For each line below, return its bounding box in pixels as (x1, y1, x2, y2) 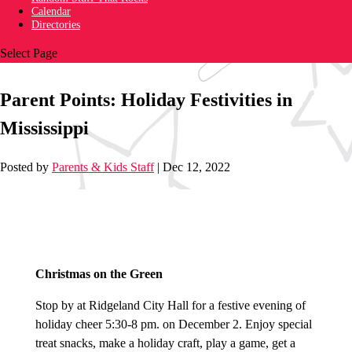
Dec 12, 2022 (163, 160, 230, 174)
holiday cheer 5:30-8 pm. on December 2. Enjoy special (35, 317, 312, 332)
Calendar (31, 5, 71, 17)
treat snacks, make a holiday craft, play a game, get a (35, 336, 295, 350)
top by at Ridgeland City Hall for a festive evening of (42, 299, 306, 313)
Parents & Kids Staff (52, 160, 154, 174)
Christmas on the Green (35, 267, 163, 281)
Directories (31, 18, 80, 31)
